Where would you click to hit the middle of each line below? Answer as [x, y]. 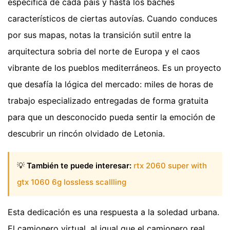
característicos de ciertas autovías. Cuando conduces [112, 18]
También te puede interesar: [79, 166]
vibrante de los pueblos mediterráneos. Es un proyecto [114, 68]
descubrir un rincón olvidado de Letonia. [86, 133]
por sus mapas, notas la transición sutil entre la [99, 35]
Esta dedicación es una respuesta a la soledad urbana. [113, 212]
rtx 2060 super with [170, 166]
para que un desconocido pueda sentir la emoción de [111, 117]
